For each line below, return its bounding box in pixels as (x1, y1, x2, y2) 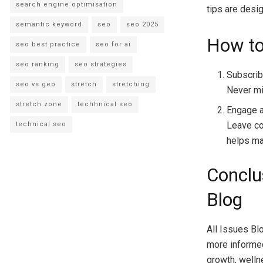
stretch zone (16, 100, 62, 108)
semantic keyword (16, 20, 82, 28)
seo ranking (16, 60, 59, 68)
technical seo (16, 120, 66, 128)
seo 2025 (126, 20, 159, 28)
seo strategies (75, 60, 127, 68)
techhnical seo (77, 100, 133, 108)
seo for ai (96, 40, 131, 48)
